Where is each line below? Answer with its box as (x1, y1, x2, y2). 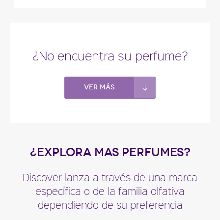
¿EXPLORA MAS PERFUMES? (29, 145, 191, 159)
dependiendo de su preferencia (37, 198, 183, 211)
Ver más (84, 83, 114, 91)
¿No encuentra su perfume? (32, 48, 188, 63)
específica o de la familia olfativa (35, 184, 185, 197)
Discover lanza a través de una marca (23, 170, 197, 184)
